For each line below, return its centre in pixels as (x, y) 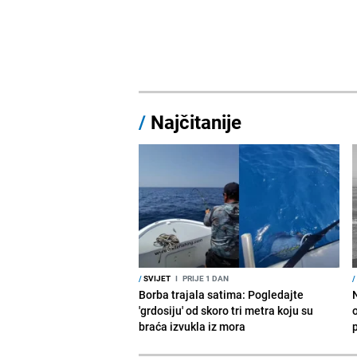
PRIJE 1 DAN (205, 278)
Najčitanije (196, 122)
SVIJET (157, 278)
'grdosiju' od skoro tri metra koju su (226, 310)
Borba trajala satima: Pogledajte (222, 294)
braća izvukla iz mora (192, 326)
